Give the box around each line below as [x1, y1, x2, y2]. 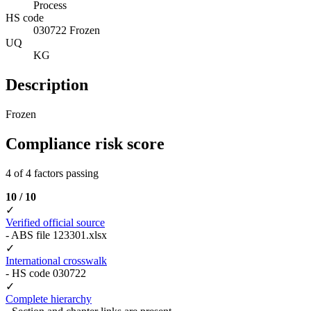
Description [6, 76, 88, 94]
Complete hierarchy [6, 292, 92, 305]
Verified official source [6, 216, 105, 228]
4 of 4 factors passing [6, 167, 99, 179]
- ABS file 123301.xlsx [6, 228, 107, 241]
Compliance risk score [6, 134, 165, 153]
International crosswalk [6, 254, 107, 267]
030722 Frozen [33, 24, 100, 37]
